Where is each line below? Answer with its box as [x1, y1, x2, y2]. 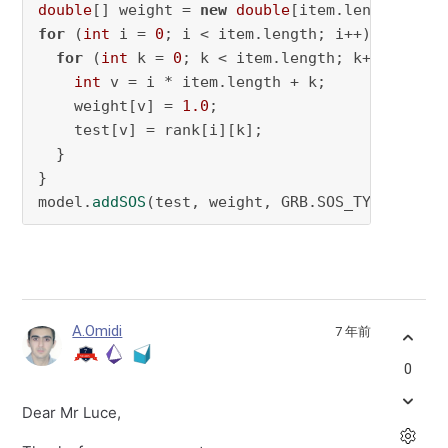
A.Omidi [72, 322, 123, 341]
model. [38, 193, 93, 212]
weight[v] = [38, 97, 183, 116]
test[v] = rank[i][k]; [38, 121, 264, 140]
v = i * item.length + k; [101, 73, 327, 92]
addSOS [92, 193, 147, 212]
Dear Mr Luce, [22, 403, 122, 423]
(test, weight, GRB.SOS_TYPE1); [146, 193, 417, 212]
